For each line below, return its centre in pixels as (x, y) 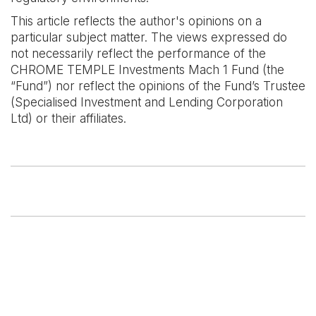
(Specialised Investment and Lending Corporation (147, 102)
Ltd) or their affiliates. (68, 119)
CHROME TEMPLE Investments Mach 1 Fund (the (147, 70)
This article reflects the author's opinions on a (136, 21)
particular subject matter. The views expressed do (149, 37)
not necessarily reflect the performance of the (138, 54)
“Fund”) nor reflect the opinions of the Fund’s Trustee (158, 86)
